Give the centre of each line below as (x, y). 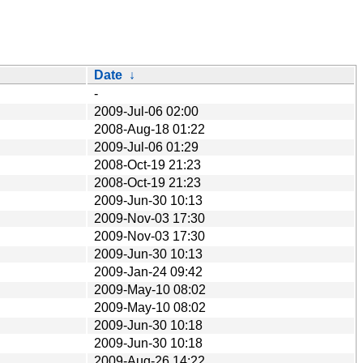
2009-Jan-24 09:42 (148, 271)
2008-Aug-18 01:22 (149, 129)
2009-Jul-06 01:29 (146, 147)
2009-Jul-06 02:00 (146, 111)
